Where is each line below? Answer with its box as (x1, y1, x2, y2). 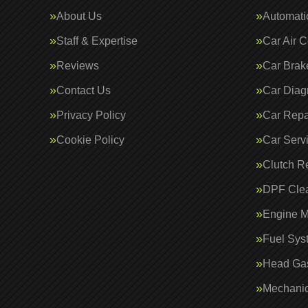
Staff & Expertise (56, 35, 137, 47)
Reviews (56, 60, 99, 71)
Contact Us (56, 85, 111, 96)
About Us (56, 10, 102, 22)
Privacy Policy (56, 109, 126, 121)
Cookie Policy (56, 134, 124, 146)
